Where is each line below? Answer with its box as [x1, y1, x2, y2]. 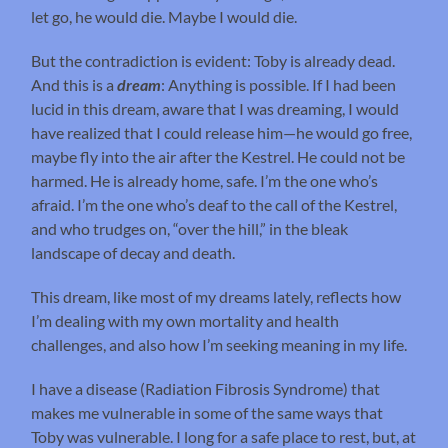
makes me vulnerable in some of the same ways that [31, 403, 384, 423]
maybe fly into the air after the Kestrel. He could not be [31, 147, 406, 167]
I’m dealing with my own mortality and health [31, 311, 340, 331]
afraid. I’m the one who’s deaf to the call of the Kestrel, [31, 195, 398, 215]
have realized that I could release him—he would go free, [31, 123, 413, 143]
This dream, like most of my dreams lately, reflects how [31, 287, 402, 307]
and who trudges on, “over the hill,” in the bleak [31, 219, 349, 239]
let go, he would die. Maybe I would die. [31, 7, 298, 27]
